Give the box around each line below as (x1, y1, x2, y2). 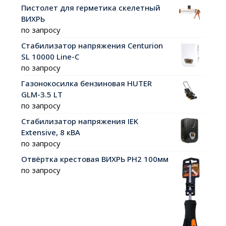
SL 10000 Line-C (21, 51, 79, 62)
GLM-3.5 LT (21, 89, 63, 99)
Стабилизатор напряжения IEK (21, 116, 138, 126)
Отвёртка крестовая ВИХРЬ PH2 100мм (21, 153, 168, 164)
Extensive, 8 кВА (21, 127, 80, 137)
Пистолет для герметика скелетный (21, 2, 160, 13)
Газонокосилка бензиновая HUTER (21, 78, 152, 88)
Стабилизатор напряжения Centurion (21, 40, 163, 50)
